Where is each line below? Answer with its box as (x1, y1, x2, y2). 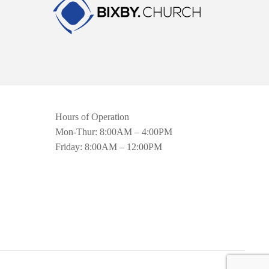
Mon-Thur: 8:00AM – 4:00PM (55, 127, 172, 138)
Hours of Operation (55, 112, 129, 122)
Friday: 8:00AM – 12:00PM (55, 142, 162, 153)
